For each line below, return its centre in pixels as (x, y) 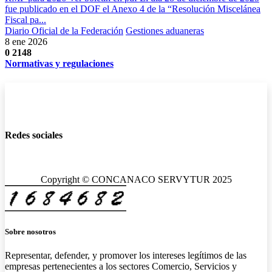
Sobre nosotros (30, 231)
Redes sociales (34, 135)
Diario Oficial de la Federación (64, 31)
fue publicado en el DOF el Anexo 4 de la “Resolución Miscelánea (133, 9)
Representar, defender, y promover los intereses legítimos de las (126, 256)
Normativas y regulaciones (59, 63)
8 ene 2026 (26, 42)
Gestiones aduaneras (165, 31)
